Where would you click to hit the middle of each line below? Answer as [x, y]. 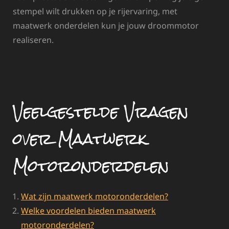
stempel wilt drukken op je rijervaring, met [95, 11]
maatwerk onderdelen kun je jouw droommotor [106, 25]
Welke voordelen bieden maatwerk [88, 211]
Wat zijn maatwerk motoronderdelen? [95, 197]
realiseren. [33, 40]
